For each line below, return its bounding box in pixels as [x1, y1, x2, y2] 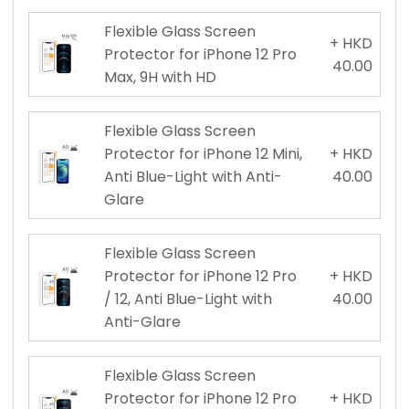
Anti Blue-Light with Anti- [103, 166, 282, 188]
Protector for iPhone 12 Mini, [103, 143, 302, 165]
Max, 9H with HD [103, 67, 216, 89]
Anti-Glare [103, 311, 181, 333]
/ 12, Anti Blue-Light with [103, 288, 272, 310]
